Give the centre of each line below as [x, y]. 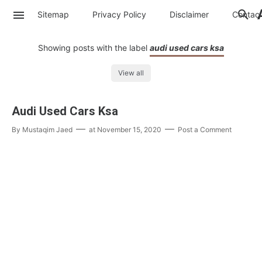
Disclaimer [189, 14]
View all [131, 73]
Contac [246, 14]
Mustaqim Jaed [47, 130]
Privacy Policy [119, 14]
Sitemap [53, 14]
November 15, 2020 [129, 130]
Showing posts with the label [94, 48]
